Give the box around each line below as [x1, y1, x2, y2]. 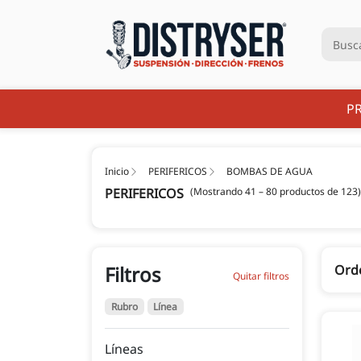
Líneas [105, 339, 143, 358]
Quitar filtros [233, 268, 289, 283]
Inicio [105, 164, 129, 178]
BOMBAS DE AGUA [226, 164, 313, 178]
